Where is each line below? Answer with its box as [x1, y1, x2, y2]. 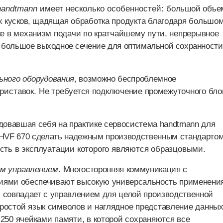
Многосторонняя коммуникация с [63, 165, 187, 175]
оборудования [22, 74, 75, 84]
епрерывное [174, 29, 219, 39]
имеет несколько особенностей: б [37, 4, 172, 14]
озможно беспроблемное [83, 74, 177, 84]
